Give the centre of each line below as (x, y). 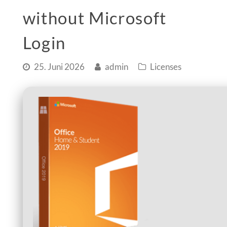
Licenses (165, 67)
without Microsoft (95, 18)
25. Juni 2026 (59, 67)
